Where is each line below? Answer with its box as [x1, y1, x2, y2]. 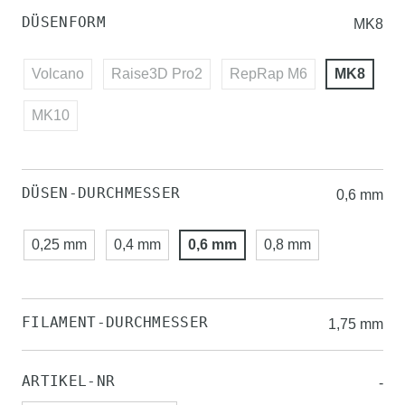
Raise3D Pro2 [111, 66, 202, 81]
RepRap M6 [230, 66, 307, 81]
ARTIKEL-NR [22, 372, 116, 390]
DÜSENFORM [22, 14, 106, 31]
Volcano [32, 66, 84, 81]
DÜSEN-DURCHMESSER [22, 184, 181, 202]
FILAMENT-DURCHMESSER [22, 314, 209, 331]
